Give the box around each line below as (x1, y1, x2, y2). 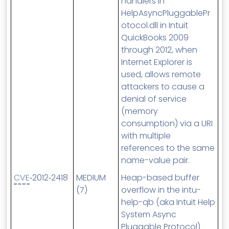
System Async (121, 209, 176, 220)
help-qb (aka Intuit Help (121, 196, 215, 208)
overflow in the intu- (121, 184, 201, 196)
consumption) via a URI (121, 118, 213, 129)
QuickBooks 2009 (121, 32, 189, 43)
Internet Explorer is (121, 56, 192, 68)
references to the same (121, 142, 215, 154)
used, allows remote (121, 68, 201, 80)
